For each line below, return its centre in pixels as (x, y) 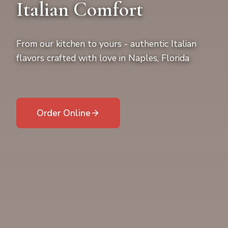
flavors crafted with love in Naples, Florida (103, 58)
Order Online (64, 113)
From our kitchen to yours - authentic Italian (106, 44)
